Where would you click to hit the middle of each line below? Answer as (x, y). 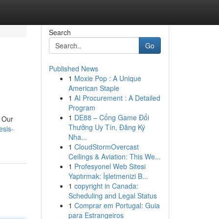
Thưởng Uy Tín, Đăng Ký (107, 127)
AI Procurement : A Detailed (117, 98)
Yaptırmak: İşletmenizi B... (108, 176)
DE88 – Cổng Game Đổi (111, 117)
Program (82, 108)
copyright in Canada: (106, 186)
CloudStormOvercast (106, 147)
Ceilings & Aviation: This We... (114, 156)
